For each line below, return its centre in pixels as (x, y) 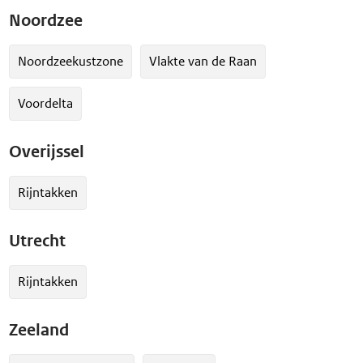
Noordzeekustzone (70, 61)
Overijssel (47, 152)
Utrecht (37, 241)
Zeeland (39, 330)
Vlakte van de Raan (203, 61)
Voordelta (45, 103)
